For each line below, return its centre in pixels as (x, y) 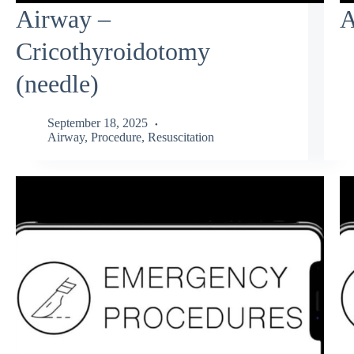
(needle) (57, 84)
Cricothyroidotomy (113, 52)
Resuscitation (181, 137)
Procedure (116, 137)
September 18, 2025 (98, 122)
